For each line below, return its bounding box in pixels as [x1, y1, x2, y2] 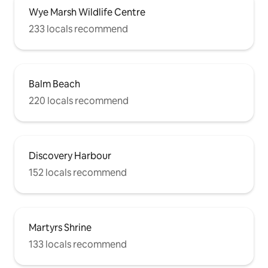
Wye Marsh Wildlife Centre [29, 6, 145, 19]
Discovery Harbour [29, 150, 111, 163]
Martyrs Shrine [29, 221, 92, 234]
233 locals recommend [29, 23, 128, 36]
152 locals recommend [29, 166, 127, 179]
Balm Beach [29, 78, 80, 91]
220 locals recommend [29, 95, 129, 108]
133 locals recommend [29, 238, 127, 251]
